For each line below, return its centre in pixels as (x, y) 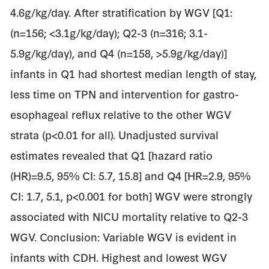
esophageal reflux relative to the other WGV (121, 114)
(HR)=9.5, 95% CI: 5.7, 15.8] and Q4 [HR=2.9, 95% (131, 175)
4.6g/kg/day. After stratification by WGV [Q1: (122, 12)
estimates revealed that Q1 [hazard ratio (112, 155)
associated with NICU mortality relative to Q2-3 (129, 216)
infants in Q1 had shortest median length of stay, (134, 73)
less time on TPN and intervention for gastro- (125, 93)
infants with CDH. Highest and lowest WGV (119, 257)
